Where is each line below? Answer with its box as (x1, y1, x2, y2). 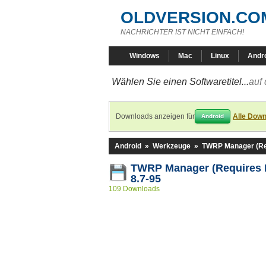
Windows (129, 52, 160, 60)
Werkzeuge (153, 142, 191, 150)
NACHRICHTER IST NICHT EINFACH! (121, 28, 244, 36)
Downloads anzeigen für (116, 112, 195, 121)
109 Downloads (109, 185, 160, 193)
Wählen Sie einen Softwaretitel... (112, 77, 249, 87)
